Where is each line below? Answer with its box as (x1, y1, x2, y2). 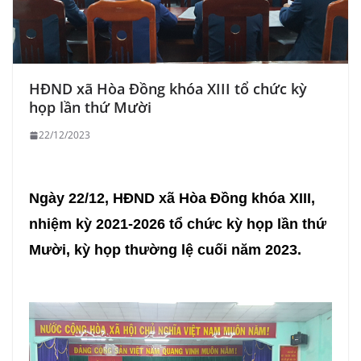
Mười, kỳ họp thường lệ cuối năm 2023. (29, 242, 301, 259)
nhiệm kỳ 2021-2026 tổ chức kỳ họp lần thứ (29, 216, 326, 233)
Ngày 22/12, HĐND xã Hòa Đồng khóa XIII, (29, 190, 315, 207)
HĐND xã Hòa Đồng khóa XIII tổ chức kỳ (29, 79, 307, 99)
